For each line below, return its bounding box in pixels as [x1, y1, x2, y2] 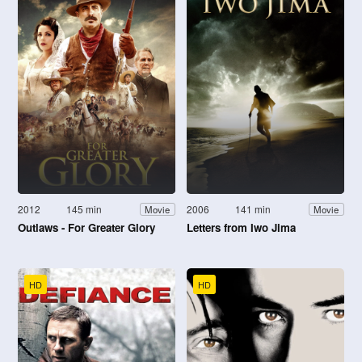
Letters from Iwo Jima [187, 220, 296, 236]
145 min [66, 202, 103, 217]
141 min [235, 202, 271, 217]
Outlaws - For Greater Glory [18, 220, 155, 236]
